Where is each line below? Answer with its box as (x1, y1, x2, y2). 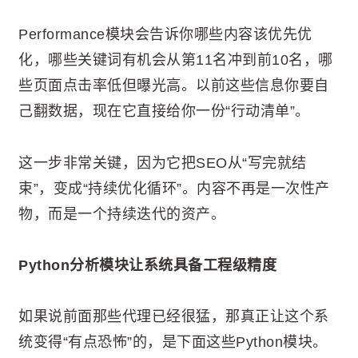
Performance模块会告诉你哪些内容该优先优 (18, 26, 312, 43)
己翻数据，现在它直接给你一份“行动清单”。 (18, 103, 310, 120)
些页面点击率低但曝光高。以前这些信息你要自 (18, 78, 329, 94)
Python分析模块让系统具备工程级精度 (18, 257, 276, 273)
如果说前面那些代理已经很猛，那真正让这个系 (18, 308, 329, 325)
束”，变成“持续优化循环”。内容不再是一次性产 (18, 180, 330, 197)
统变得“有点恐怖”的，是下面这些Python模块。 (18, 334, 328, 351)
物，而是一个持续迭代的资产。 (18, 205, 225, 222)
